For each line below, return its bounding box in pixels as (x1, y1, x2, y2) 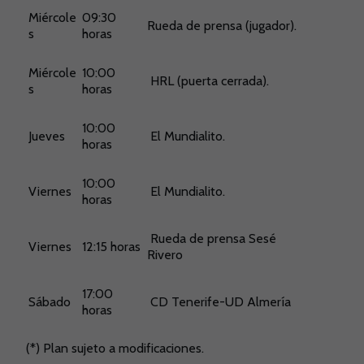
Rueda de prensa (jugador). (147, 18, 297, 33)
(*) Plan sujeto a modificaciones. (26, 340, 204, 356)
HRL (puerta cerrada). (147, 73, 269, 89)
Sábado (28, 294, 71, 310)
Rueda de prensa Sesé (147, 231, 276, 246)
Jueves (28, 128, 65, 144)
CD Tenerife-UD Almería (147, 294, 291, 310)
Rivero (147, 247, 183, 262)
